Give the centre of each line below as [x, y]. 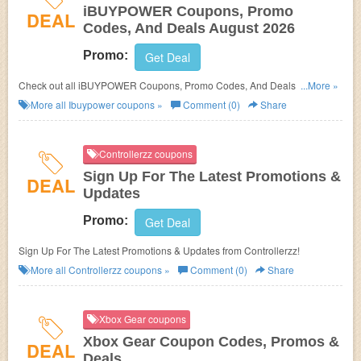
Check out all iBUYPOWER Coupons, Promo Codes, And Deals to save [174, 85]
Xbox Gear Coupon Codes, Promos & [211, 342]
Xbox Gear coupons [141, 319]
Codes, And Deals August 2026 [189, 28]
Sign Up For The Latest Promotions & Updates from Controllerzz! [159, 250]
